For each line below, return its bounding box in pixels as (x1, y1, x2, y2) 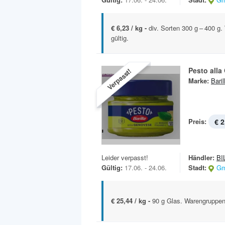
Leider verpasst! (101, 153, 148, 163)
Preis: (188, 117, 206, 127)
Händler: (188, 153, 214, 163)
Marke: (188, 76, 209, 86)
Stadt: (188, 163, 206, 173)
